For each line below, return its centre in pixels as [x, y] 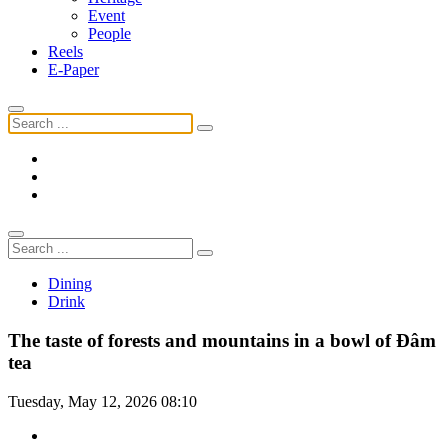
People [109, 34]
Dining [70, 284]
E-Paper [73, 70]
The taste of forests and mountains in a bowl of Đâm [222, 341]
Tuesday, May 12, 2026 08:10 [102, 401]
